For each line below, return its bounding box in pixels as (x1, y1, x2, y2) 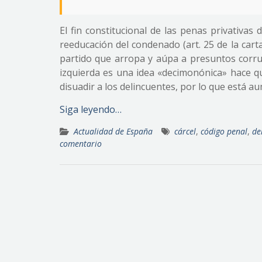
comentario (60, 138, 102, 149)
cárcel (174, 126, 196, 137)
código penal (201, 126, 247, 137)
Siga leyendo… (60, 103, 122, 116)
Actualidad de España (74, 126, 153, 137)
